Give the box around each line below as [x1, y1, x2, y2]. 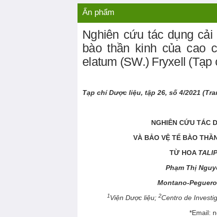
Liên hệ [83, 4, 106, 13]
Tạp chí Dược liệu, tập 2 [82, 89, 161, 97]
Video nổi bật [116, 4, 156, 13]
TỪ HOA [169, 149, 198, 157]
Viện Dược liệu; [110, 194, 159, 202]
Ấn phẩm [82, 8, 114, 17]
